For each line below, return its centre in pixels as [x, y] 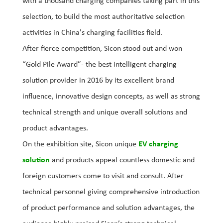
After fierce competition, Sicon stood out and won [102, 49]
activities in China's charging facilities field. [92, 33]
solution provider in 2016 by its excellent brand [98, 80]
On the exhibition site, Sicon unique [80, 144]
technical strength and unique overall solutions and [105, 112]
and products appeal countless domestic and [122, 160]
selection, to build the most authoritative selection [104, 17]
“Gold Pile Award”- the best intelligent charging [100, 64]
